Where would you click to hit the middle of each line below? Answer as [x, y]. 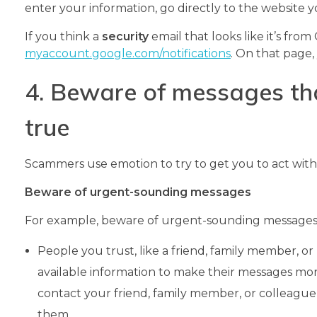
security [125, 36]
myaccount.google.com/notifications [128, 53]
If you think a [63, 36]
